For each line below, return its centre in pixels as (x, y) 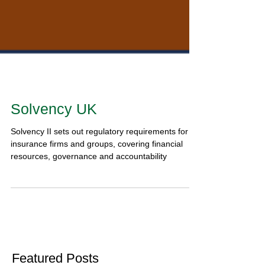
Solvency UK (54, 168)
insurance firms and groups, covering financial (97, 203)
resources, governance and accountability (89, 215)
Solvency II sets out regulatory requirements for (99, 190)
